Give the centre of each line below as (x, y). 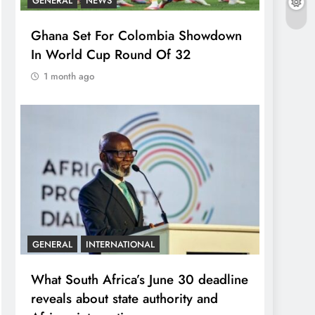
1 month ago (69, 77)
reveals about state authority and (124, 298)
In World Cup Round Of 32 (111, 55)
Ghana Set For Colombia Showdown (136, 36)
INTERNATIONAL (120, 244)
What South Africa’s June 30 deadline (140, 279)
